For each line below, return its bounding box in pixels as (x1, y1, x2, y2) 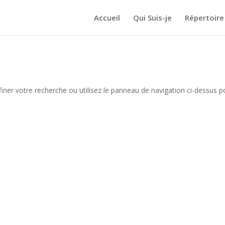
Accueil (93, 13, 120, 23)
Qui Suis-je (133, 13, 172, 23)
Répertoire (184, 13, 224, 23)
